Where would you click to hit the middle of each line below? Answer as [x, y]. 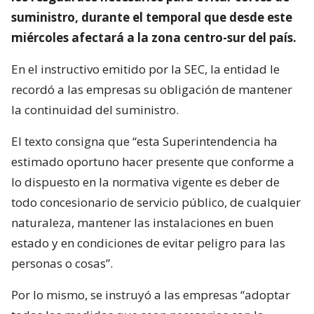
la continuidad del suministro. [95, 109]
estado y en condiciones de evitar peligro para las [148, 243]
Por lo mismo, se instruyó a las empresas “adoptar [151, 294]
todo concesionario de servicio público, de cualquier [156, 202]
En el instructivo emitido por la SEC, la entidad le [145, 69]
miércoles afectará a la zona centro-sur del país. [154, 37]
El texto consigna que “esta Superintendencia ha [144, 141]
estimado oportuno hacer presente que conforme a [153, 161]
